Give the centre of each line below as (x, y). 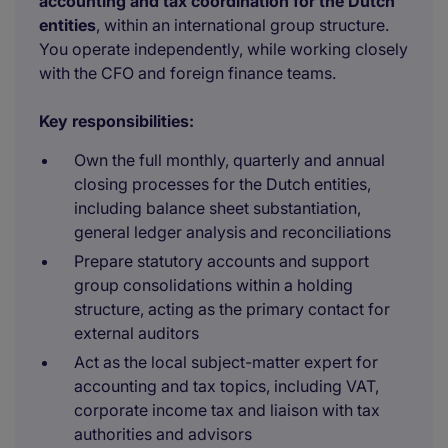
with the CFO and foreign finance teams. (187, 73)
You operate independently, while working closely (223, 49)
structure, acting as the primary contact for (232, 309)
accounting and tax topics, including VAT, (226, 386)
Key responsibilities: (116, 121)
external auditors (136, 333)
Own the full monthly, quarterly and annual (229, 160)
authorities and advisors (163, 434)
